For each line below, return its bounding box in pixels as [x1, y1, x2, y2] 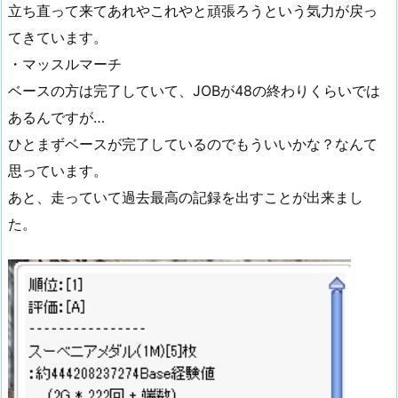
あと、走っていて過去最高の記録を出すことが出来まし [8, 187, 363, 206]
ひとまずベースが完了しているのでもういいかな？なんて [8, 134, 378, 153]
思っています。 [8, 161, 107, 179]
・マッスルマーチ [8, 54, 122, 73]
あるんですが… [8, 107, 105, 126]
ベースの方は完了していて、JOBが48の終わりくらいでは [8, 81, 380, 99]
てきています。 [8, 28, 107, 46]
